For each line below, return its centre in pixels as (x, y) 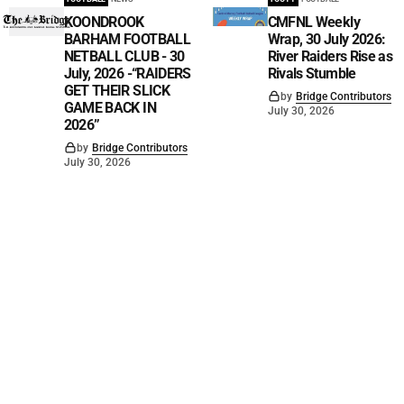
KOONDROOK (104, 22)
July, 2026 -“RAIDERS (127, 73)
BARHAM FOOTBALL (127, 39)
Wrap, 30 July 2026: (326, 39)
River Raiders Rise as (330, 56)
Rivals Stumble (312, 73)
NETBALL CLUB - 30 (124, 56)
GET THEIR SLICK (116, 90)
